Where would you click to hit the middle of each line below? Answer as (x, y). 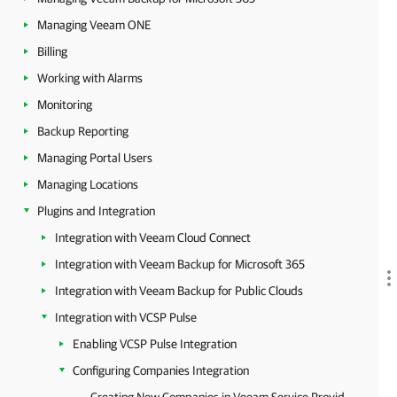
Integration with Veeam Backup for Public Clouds (179, 291)
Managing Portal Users (95, 158)
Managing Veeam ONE (94, 25)
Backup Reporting (83, 131)
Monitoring (65, 105)
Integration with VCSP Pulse (126, 317)
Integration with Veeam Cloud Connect (153, 237)
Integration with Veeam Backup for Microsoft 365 (180, 264)
